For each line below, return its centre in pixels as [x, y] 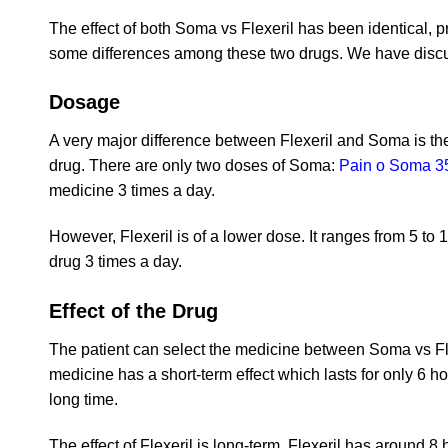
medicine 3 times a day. [132, 191]
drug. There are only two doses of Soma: [194, 166]
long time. [83, 400]
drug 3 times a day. [115, 262]
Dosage [84, 102]
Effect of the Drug [133, 311]
